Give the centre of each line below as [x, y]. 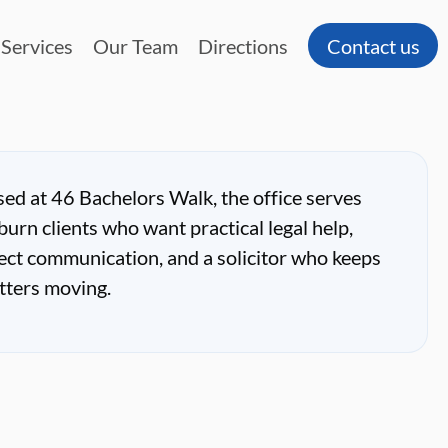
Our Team [136, 45]
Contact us [373, 45]
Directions [243, 45]
